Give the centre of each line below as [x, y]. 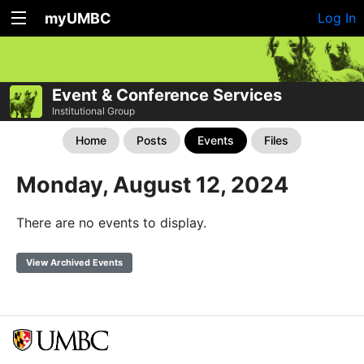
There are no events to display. [111, 222]
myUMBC [78, 18]
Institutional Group [93, 110]
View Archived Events [74, 262]
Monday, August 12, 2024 [152, 184]
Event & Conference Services [167, 95]
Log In [337, 18]
